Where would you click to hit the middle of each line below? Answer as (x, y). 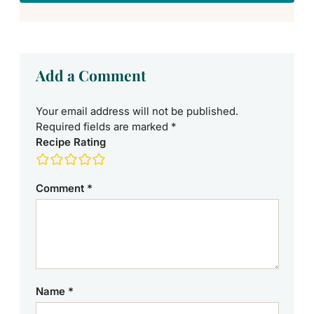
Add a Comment (90, 75)
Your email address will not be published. (137, 111)
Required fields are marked (103, 126)
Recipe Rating (70, 142)
